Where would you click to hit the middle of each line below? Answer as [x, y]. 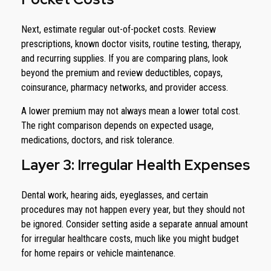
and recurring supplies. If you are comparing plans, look [125, 58]
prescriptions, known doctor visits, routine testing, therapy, [131, 44]
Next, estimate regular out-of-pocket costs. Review [119, 29]
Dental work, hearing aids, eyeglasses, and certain [115, 195]
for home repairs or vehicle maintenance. [98, 253]
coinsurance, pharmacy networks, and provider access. [125, 87]
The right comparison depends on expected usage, [117, 126]
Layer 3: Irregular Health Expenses [135, 165]
